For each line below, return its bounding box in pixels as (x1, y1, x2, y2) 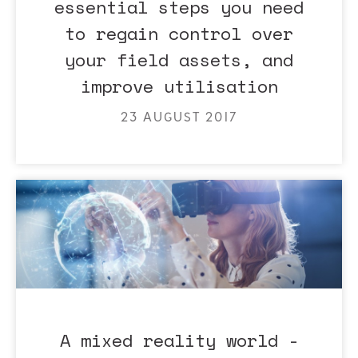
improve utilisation (80, 73, 278, 99)
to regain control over (65, 20, 293, 46)
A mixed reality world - (59, 327, 299, 353)
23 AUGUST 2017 (120, 109, 238, 125)
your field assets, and (65, 46, 293, 73)
